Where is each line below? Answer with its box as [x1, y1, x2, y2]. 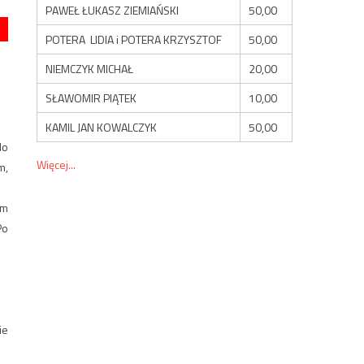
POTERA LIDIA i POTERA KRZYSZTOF [45, 30, 223, 48]
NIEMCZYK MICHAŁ [45, 59, 134, 77]
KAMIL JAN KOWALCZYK [45, 118, 158, 136]
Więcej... [37, 155, 76, 173]
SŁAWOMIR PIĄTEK [45, 89, 137, 106]
